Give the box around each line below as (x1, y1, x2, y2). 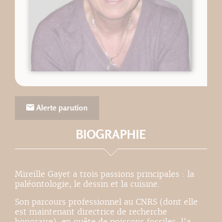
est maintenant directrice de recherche (15, 207, 167, 218)
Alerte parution (34, 103, 88, 113)
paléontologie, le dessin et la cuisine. (15, 179, 160, 190)
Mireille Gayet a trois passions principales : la (15, 169, 194, 180)
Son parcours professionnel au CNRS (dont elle (15, 197, 198, 208)
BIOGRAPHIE (76, 127, 146, 142)
